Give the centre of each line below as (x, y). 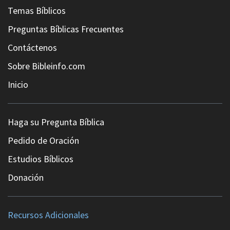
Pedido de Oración (43, 140)
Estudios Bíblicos (41, 159)
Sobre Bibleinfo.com (46, 66)
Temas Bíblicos (37, 10)
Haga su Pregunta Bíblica (56, 122)
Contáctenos (32, 47)
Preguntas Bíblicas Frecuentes (66, 29)
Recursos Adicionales (48, 215)
